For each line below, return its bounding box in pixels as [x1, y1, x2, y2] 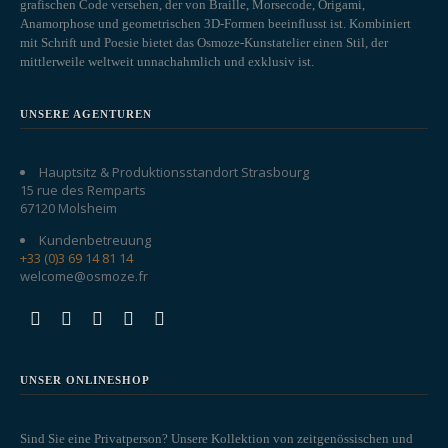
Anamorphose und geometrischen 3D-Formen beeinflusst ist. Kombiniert [20, 16, 411, 32]
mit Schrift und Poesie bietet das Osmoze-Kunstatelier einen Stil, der [20, 35, 388, 51]
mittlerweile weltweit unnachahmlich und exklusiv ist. [20, 54, 314, 70]
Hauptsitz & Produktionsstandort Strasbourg [39, 163, 309, 182]
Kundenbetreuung [39, 231, 151, 250]
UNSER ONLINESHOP [20, 374, 150, 387]
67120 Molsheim [20, 199, 117, 218]
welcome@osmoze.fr [20, 267, 148, 286]
